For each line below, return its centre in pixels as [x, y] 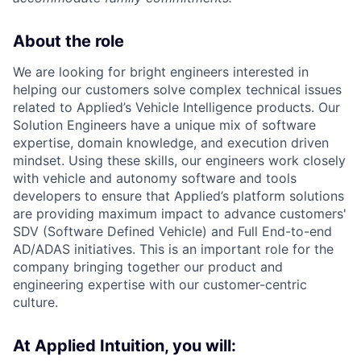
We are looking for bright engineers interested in [161, 71]
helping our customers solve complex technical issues [177, 89]
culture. [35, 302]
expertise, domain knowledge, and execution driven [171, 142]
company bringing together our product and [148, 266]
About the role [68, 41]
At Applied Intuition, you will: [124, 345]
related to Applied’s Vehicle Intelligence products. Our [176, 107]
